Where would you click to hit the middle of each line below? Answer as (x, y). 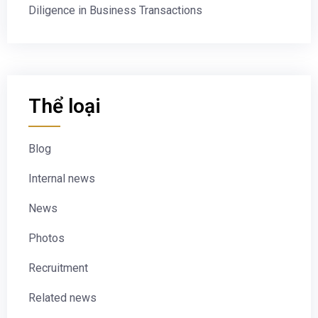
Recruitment (58, 268)
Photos (46, 238)
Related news (62, 298)
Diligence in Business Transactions (115, 11)
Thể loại (65, 106)
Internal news (62, 179)
